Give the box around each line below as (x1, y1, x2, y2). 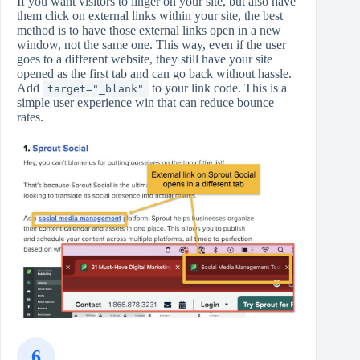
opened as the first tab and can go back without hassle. (17, 66, 292, 80)
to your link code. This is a (149, 80, 287, 95)
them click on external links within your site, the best (17, 8, 283, 22)
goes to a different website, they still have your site (17, 51, 272, 66)
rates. (17, 109, 43, 124)
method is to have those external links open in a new (17, 22, 281, 37)
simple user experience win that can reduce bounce (17, 95, 274, 109)
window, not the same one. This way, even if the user (17, 37, 286, 51)
